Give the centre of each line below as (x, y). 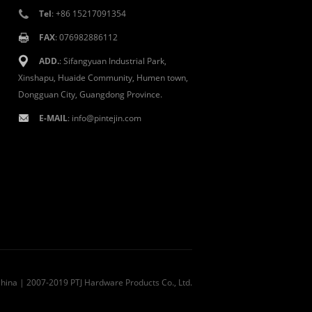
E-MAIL (53, 118)
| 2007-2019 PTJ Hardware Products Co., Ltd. (105, 282)
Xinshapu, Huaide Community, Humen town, (103, 78)
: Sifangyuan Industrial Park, (113, 61)
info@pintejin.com (107, 118)
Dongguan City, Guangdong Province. (90, 94)
